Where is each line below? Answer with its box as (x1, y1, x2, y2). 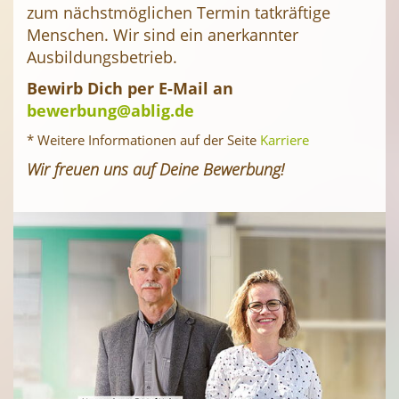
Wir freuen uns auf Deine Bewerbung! (27, 159, 284, 181)
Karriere (260, 131, 309, 150)
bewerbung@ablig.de (27, 100, 194, 122)
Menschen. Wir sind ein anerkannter (27, 24, 298, 46)
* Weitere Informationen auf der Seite (27, 131, 260, 150)
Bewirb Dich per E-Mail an (27, 77, 233, 100)
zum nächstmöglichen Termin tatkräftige (27, 2, 330, 24)
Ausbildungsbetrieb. (27, 46, 177, 69)
